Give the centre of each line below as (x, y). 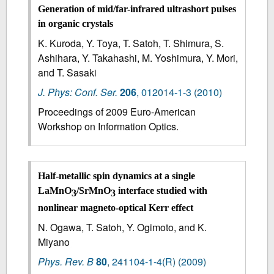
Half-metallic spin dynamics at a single (117, 176)
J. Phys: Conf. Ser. (78, 92)
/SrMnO (94, 190)
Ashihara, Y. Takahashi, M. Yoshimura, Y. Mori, (138, 58)
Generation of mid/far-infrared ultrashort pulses (137, 9)
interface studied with (162, 190)
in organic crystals (76, 24)
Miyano (54, 242)
